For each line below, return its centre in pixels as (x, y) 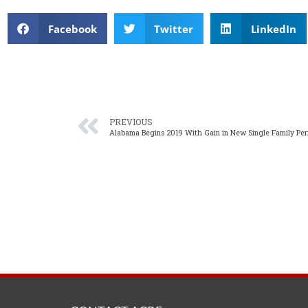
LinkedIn (273, 29)
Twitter (174, 29)
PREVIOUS (131, 122)
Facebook (72, 29)
